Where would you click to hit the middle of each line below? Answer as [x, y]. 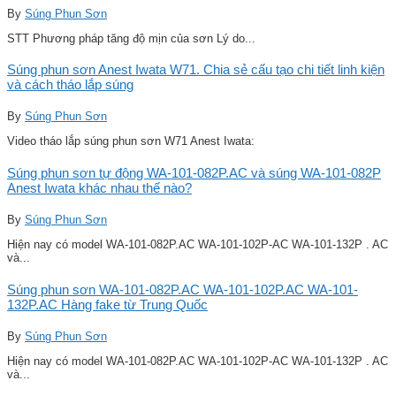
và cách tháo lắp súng [70, 85]
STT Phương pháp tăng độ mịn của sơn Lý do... [131, 38]
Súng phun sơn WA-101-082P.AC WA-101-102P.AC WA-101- [183, 290]
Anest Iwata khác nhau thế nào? [99, 188]
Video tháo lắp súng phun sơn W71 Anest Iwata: [131, 141]
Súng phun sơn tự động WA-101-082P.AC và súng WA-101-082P [194, 173]
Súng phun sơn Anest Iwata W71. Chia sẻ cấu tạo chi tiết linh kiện [196, 70]
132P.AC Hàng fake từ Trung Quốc [107, 305]
